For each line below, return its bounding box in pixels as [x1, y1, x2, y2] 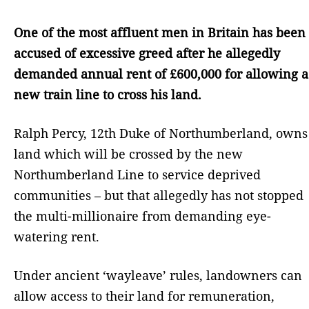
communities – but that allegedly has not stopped [14, 186, 303, 203]
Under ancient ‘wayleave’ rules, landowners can [14, 266, 302, 283]
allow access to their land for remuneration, [14, 287, 275, 304]
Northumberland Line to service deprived [14, 166, 261, 183]
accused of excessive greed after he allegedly [14, 44, 280, 61]
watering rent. [14, 228, 99, 245]
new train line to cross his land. [14, 86, 201, 103]
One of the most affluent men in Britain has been [14, 23, 306, 41]
